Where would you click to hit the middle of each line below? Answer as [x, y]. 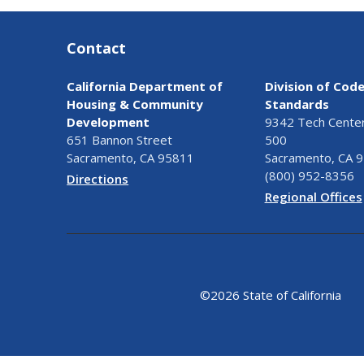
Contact [97, 48]
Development [108, 122]
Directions [98, 178]
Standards [297, 104]
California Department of [145, 87]
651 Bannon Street [120, 140]
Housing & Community [135, 104]
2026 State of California [275, 295]
